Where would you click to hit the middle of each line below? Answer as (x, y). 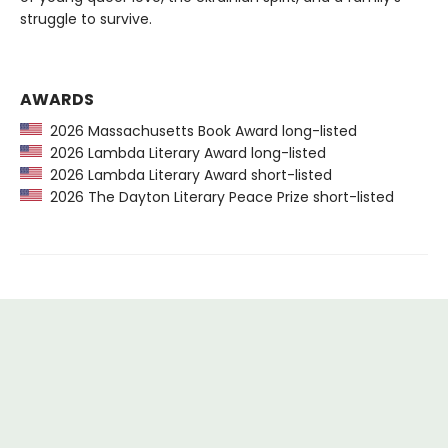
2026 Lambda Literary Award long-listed (184, 153)
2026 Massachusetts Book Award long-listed (199, 131)
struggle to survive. (86, 19)
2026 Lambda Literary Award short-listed (187, 175)
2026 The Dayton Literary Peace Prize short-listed (218, 197)
